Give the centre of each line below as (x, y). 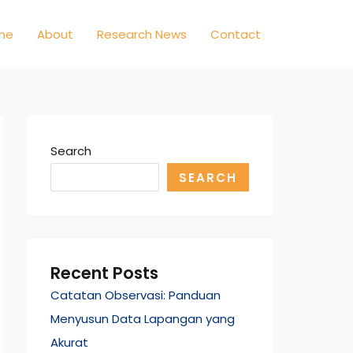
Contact (236, 34)
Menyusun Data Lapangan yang (143, 319)
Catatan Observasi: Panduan (136, 295)
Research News (142, 34)
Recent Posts (104, 273)
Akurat (69, 342)
